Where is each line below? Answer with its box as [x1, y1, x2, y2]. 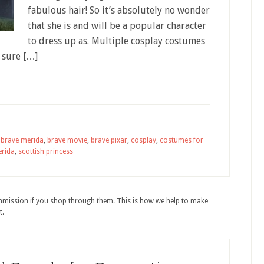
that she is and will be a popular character [28, 20, 206, 31]
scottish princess [18, 147, 73, 156]
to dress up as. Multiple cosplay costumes [28, 35, 205, 47]
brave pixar [91, 136, 127, 144]
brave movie [47, 136, 87, 144]
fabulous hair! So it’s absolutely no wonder [28, 5, 210, 16]
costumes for [160, 136, 203, 144]
